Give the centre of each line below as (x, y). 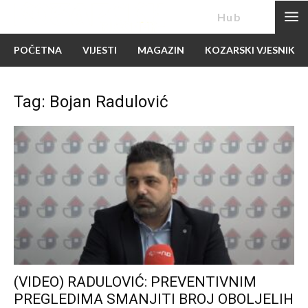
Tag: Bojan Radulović (91, 102)
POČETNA (38, 50)
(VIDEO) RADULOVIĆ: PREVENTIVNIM (135, 282)
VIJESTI (100, 50)
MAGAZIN (161, 50)
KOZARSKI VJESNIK (250, 50)
